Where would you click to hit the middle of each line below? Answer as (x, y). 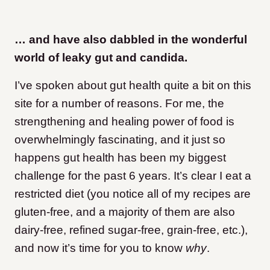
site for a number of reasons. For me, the (119, 104)
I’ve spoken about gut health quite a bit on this (133, 86)
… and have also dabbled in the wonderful (131, 40)
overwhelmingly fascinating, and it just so (120, 140)
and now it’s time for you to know (100, 248)
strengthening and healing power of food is (124, 122)
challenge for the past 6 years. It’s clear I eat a (133, 176)
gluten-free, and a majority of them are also (125, 212)
